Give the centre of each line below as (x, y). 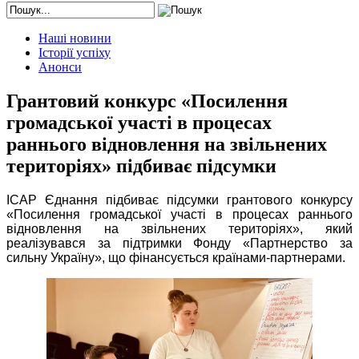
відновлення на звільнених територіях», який (179, 229)
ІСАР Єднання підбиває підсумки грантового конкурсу (179, 200)
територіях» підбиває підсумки (141, 166)
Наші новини (75, 38)
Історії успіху (75, 53)
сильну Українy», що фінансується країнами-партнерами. (177, 258)
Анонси (60, 67)
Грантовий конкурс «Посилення (147, 101)
